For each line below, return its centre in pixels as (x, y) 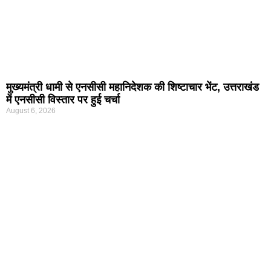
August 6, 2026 (31, 110)
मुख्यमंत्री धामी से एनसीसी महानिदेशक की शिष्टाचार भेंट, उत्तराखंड (132, 87)
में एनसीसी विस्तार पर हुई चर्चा (63, 100)
